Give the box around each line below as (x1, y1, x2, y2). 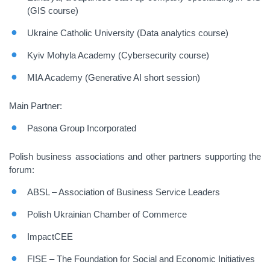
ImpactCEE (27, 231, 73, 242)
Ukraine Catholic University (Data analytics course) (27, 28, 228, 38)
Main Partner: (9, 101, 62, 111)
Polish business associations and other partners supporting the (9, 151, 261, 162)
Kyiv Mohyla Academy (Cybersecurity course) (27, 50, 209, 60)
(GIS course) (27, 5, 78, 16)
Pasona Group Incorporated (27, 123, 136, 133)
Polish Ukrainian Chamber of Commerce (27, 209, 187, 219)
